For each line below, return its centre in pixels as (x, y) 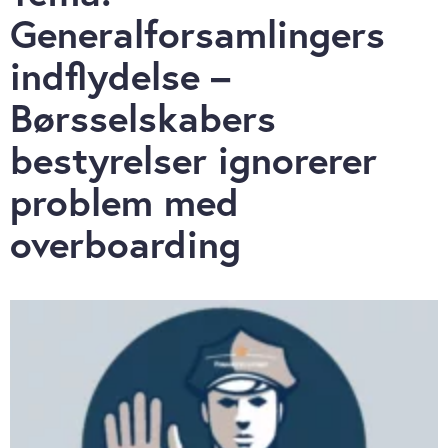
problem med (124, 202)
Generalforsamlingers (197, 34)
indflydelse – (120, 76)
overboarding (125, 244)
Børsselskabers (143, 118)
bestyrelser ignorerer (193, 160)
